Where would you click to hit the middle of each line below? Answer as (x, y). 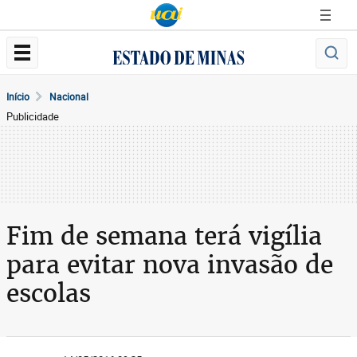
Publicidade (33, 116)
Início (18, 96)
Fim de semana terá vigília (164, 236)
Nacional (69, 96)
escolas (49, 293)
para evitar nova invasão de (170, 265)
